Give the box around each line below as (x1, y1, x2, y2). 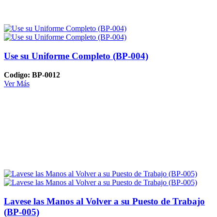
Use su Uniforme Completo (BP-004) (4, 51, 148, 62)
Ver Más (4, 79, 30, 88)
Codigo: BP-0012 (4, 70, 60, 79)
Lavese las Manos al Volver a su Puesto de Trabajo (4, 196, 205, 207)
